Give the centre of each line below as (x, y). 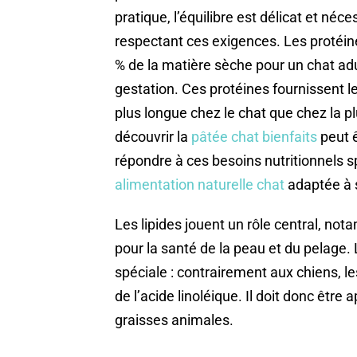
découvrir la (153, 137)
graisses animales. (174, 320)
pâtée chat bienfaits (254, 137)
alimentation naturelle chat (200, 185)
